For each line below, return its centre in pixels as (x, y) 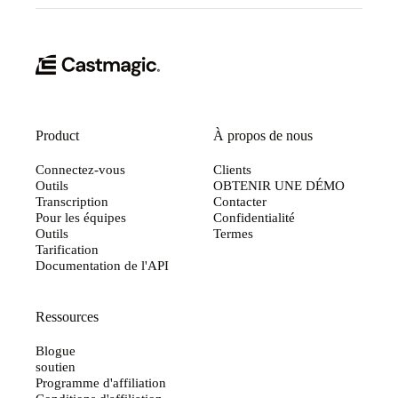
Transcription (72, 201)
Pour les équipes (81, 217)
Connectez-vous (80, 169)
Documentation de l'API (102, 265)
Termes (233, 233)
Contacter (240, 201)
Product (57, 135)
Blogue (56, 350)
